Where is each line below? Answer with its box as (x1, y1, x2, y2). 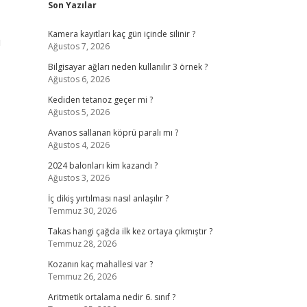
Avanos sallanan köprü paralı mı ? (47, 127, 178, 138)
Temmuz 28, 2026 (47, 238, 116, 249)
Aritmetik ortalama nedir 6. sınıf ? (47, 291, 175, 303)
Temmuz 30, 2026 (47, 205, 116, 217)
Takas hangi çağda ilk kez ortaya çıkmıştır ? (47, 225, 212, 237)
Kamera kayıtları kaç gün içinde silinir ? (47, 28, 195, 40)
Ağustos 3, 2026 (47, 172, 110, 184)
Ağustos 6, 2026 (47, 73, 110, 85)
